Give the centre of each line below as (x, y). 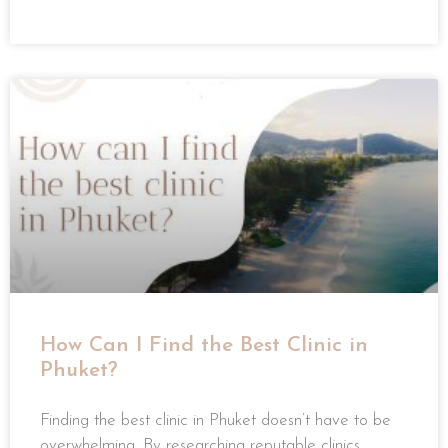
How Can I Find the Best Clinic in (204, 346)
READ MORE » (81, 15)
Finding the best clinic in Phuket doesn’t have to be (215, 421)
